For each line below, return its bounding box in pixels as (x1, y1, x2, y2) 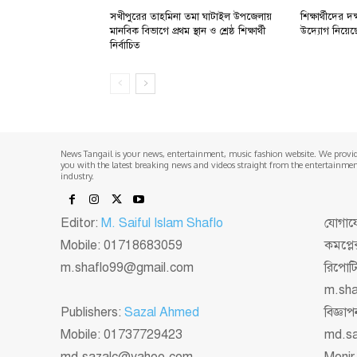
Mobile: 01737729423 (61, 326, 182, 343)
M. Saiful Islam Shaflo (101, 214, 223, 231)
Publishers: (61, 304, 124, 320)
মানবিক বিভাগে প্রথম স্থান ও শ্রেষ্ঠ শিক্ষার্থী (110, 24, 265, 37)
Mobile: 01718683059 (61, 237, 182, 253)
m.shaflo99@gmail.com (61, 259, 194, 276)
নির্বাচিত (110, 38, 140, 52)
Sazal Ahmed (124, 304, 199, 320)
